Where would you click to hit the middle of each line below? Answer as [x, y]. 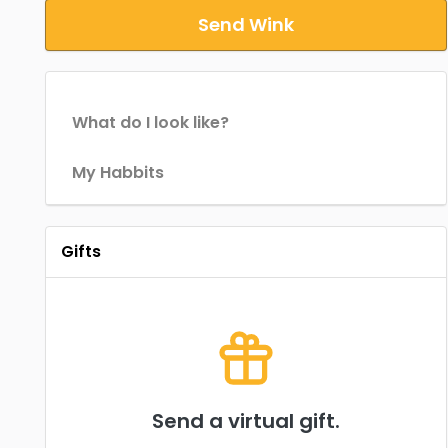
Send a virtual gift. [246, 421]
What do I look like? [150, 122]
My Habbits [117, 172]
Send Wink [246, 24]
